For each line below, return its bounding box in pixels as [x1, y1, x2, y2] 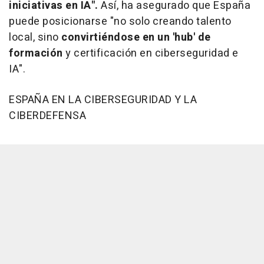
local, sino [9, 29, 61, 46]
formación [9, 45, 63, 62]
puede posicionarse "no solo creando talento [9, 14, 232, 30]
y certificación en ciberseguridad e [62, 45, 239, 62]
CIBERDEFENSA [9, 108, 86, 124]
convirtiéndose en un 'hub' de [61, 29, 211, 46]
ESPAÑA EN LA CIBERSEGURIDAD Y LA [9, 92, 197, 108]
